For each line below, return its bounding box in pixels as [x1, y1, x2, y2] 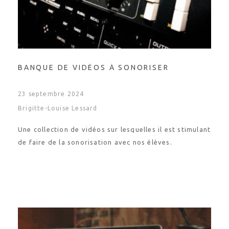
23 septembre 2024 [18, 90, 84, 97]
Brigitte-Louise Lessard [18, 105, 98, 111]
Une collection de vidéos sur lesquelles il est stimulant [18, 126, 211, 133]
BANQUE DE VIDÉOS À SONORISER [18, 63, 169, 72]
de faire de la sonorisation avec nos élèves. [18, 139, 172, 146]
